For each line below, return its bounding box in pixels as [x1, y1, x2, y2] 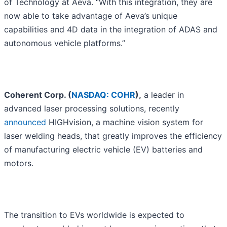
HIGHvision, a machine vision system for [46, 117, 203, 128]
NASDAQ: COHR [71, 90, 135, 100]
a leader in [141, 90, 184, 100]
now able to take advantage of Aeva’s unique [4, 11, 177, 21]
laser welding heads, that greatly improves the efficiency [4, 131, 222, 141]
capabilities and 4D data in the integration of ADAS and [4, 24, 217, 35]
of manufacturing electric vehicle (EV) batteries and [4, 144, 203, 155]
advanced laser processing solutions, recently [4, 103, 179, 114]
